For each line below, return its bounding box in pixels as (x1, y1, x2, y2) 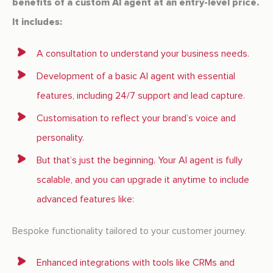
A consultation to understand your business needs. (37, 48, 249, 60)
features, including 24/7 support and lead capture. (37, 90, 245, 102)
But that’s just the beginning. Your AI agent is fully (37, 154, 243, 167)
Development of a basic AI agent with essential (37, 70, 235, 83)
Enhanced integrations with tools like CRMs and (37, 257, 235, 269)
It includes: (12, 16, 62, 29)
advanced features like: (37, 193, 134, 206)
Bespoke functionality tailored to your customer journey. (12, 225, 246, 238)
